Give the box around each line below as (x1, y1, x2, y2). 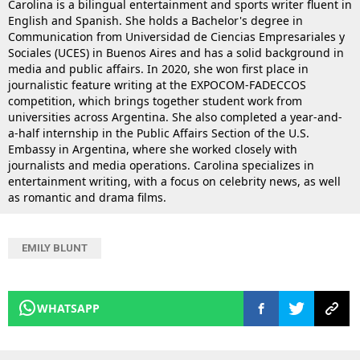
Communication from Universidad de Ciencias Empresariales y (8, 29, 345, 45)
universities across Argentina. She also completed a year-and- (8, 109, 342, 125)
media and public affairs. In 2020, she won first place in (8, 61, 309, 77)
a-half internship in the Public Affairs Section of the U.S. (8, 125, 309, 141)
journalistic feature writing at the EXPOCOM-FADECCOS (8, 77, 306, 93)
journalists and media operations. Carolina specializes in (8, 157, 314, 174)
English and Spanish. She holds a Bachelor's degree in (8, 13, 303, 29)
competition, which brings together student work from (8, 93, 302, 109)
